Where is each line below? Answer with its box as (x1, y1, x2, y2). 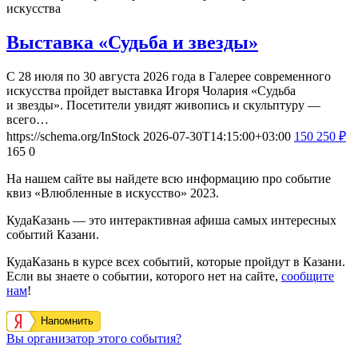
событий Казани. (6, 227, 99, 241)
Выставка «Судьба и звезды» (6, 31, 258, 53)
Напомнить (41, 314, 93, 327)
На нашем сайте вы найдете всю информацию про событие (6, 171, 331, 185)
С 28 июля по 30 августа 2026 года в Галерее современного (6, 69, 331, 83)
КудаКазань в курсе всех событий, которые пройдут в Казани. (6, 254, 345, 268)
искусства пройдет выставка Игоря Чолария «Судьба (6, 83, 296, 97)
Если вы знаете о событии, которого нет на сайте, (6, 268, 281, 283)
